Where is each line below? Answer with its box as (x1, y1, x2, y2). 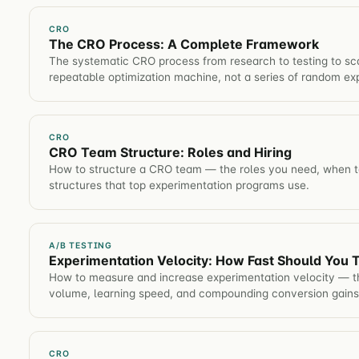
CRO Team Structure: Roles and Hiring (49, 143, 292, 160)
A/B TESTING (49, 240, 113, 251)
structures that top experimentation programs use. (49, 178, 309, 192)
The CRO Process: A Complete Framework (49, 35, 319, 52)
